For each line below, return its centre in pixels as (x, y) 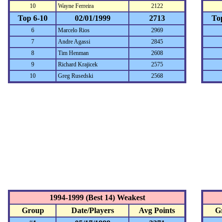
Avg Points (157, 210)
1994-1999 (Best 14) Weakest (97, 197)
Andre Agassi (74, 42)
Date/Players (92, 210)
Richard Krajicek (78, 64)
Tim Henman (73, 53)
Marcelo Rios (74, 30)
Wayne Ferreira (76, 6)
